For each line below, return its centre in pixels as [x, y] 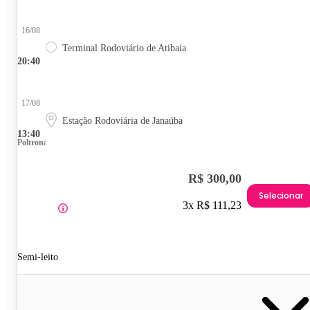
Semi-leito [38, 257]
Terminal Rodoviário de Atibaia [124, 48]
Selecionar [281, 196]
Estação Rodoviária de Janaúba [122, 120]
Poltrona [33, 142]
